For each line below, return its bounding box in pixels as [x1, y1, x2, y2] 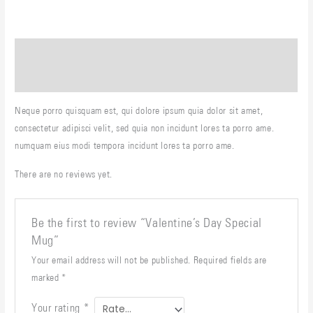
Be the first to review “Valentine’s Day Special [31, 215, 262, 231]
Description [15, 46, 66, 57]
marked [31, 272, 62, 284]
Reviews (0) [15, 73, 66, 84]
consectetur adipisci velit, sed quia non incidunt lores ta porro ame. [15, 122, 275, 133]
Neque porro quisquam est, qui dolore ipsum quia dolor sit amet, [15, 104, 263, 116]
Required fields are [193, 254, 267, 266]
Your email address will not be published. [31, 254, 191, 266]
